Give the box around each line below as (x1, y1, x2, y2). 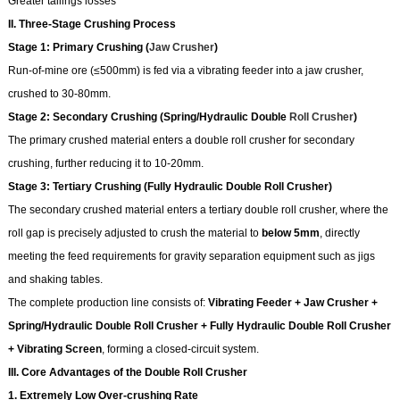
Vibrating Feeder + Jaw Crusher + (207, 296, 378, 310)
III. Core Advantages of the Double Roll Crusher (7, 366, 247, 379)
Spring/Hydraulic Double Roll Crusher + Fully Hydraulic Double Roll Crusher (7, 320, 391, 333)
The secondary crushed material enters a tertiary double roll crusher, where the (7, 204, 388, 217)
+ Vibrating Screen (7, 343, 102, 356)
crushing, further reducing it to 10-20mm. (7, 157, 204, 171)
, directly (319, 227, 360, 240)
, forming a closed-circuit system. (101, 343, 259, 356)
